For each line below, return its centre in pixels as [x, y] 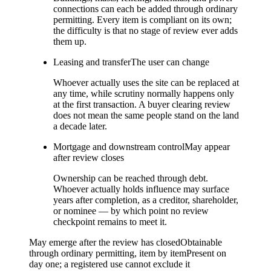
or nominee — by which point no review [131, 211]
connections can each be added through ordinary [145, 8]
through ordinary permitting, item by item [108, 253]
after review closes [89, 157]
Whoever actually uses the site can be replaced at [146, 82]
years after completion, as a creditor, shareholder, [146, 200]
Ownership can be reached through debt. [131, 178]
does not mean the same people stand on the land [146, 115]
